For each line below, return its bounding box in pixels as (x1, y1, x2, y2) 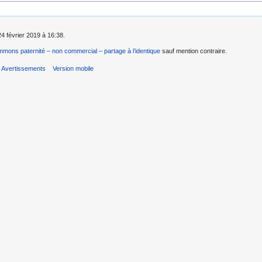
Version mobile (52, 64, 94, 72)
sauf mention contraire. (160, 47, 227, 54)
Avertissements (1, 64, 46, 72)
